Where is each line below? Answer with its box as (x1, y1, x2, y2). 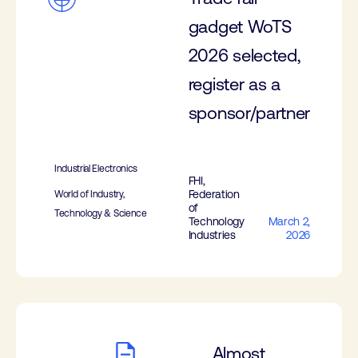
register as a (188, 74, 280, 94)
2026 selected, (188, 46, 301, 66)
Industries (188, 229, 236, 241)
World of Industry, (54, 189, 125, 200)
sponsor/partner (188, 103, 310, 123)
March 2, (268, 215, 310, 228)
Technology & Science (54, 208, 147, 219)
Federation (188, 188, 240, 201)
